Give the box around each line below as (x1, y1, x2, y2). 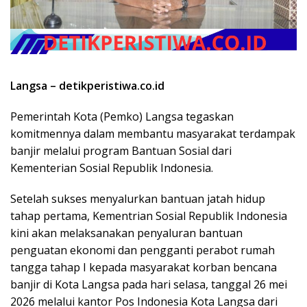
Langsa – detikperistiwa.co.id (10, 77, 164, 93)
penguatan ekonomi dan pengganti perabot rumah (10, 242, 275, 258)
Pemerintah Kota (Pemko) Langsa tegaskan (10, 108, 234, 124)
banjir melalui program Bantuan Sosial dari (10, 143, 232, 158)
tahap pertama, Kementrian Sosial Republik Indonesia (10, 208, 287, 223)
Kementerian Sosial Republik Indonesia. (10, 160, 213, 175)
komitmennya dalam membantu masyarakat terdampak (10, 125, 295, 141)
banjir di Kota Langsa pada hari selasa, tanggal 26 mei (10, 276, 287, 292)
